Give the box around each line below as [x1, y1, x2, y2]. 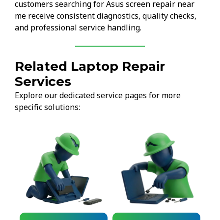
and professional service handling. [15, 22, 141, 33]
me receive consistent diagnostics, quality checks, [15, 10, 196, 21]
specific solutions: [15, 101, 80, 112]
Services [15, 73, 71, 89]
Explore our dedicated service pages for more [15, 89, 181, 101]
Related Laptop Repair [15, 58, 165, 74]
